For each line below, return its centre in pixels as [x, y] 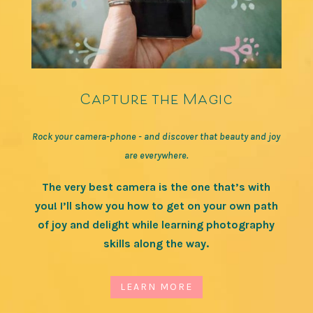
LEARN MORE [156, 287]
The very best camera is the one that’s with [156, 187]
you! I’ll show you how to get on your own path [156, 205]
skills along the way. [156, 243]
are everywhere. [156, 155]
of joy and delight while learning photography [156, 224]
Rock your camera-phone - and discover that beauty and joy [156, 136]
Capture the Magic [156, 98]
